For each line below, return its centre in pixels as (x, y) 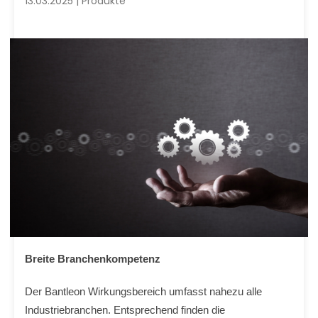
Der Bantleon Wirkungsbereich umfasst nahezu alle (143, 291)
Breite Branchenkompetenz (93, 259)
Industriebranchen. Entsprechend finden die (125, 310)
